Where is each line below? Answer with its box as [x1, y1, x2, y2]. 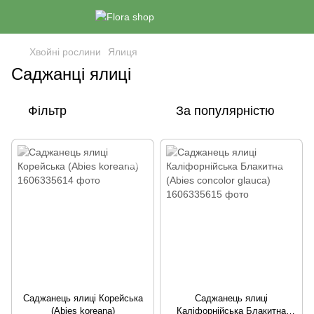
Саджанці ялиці [11, 64, 131, 83]
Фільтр [28, 104, 67, 118]
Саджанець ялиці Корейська [22, 293, 143, 303]
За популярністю [176, 104, 275, 118]
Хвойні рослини [29, 46, 101, 57]
